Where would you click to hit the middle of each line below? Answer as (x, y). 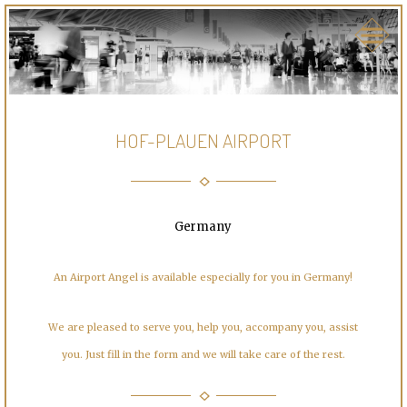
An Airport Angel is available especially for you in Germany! (203, 278)
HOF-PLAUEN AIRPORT (203, 141)
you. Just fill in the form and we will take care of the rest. (203, 355)
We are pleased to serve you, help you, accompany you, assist (203, 328)
